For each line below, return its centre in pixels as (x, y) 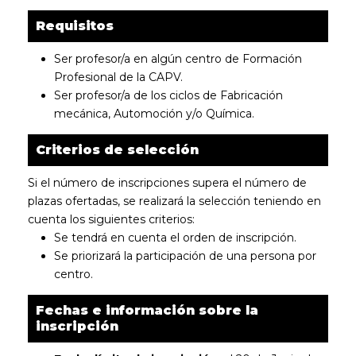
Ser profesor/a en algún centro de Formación (178, 59)
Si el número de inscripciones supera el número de (167, 183)
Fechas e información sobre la (147, 310)
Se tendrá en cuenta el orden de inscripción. (175, 238)
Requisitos (75, 26)
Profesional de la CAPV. (118, 77)
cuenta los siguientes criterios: (111, 219)
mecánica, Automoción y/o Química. (154, 114)
